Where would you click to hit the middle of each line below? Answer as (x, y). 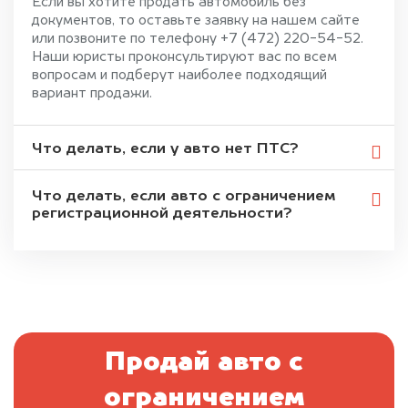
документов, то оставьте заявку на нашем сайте (196, 20)
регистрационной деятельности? (162, 214)
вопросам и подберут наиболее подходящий (179, 75)
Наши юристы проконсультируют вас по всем (184, 57)
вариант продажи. (92, 93)
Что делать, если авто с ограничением (184, 196)
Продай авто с (204, 363)
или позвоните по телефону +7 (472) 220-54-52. (198, 39)
